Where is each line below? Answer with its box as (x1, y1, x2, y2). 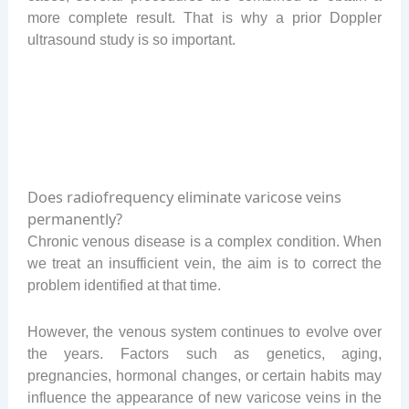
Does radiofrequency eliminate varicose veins (26, 186, 341, 208)
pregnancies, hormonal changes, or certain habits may (26, 366, 383, 383)
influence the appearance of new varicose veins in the (26, 388, 383, 405)
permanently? (26, 208, 122, 230)
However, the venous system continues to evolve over (26, 322, 383, 340)
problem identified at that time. (26, 277, 221, 294)
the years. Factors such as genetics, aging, (26, 344, 383, 362)
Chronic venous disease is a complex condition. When (26, 233, 383, 250)
